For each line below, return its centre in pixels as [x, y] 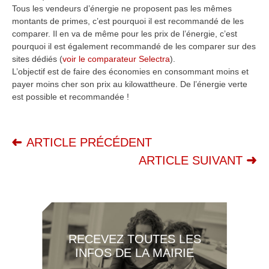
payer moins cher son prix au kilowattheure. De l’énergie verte [130, 84]
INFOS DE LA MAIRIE [134, 252]
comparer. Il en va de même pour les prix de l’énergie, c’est [125, 34]
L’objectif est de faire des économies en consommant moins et [130, 71]
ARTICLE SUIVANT [191, 160]
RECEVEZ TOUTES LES [134, 239]
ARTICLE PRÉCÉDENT [89, 142]
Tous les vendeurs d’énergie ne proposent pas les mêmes [122, 8]
